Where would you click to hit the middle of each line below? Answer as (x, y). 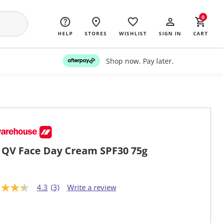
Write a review (92, 187)
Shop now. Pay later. (140, 61)
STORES (96, 33)
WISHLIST (133, 33)
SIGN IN (170, 33)
